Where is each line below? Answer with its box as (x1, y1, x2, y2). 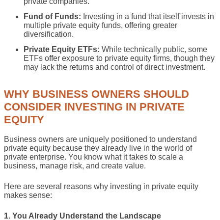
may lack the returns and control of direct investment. (24, 62, 205, 71)
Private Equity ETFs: (24, 45, 100, 54)
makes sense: (4, 191, 52, 199)
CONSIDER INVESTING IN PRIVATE (4, 100, 185, 113)
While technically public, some (100, 45, 207, 54)
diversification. (24, 30, 74, 39)
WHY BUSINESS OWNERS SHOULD (4, 87, 189, 100)
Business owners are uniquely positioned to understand (4, 135, 197, 143)
